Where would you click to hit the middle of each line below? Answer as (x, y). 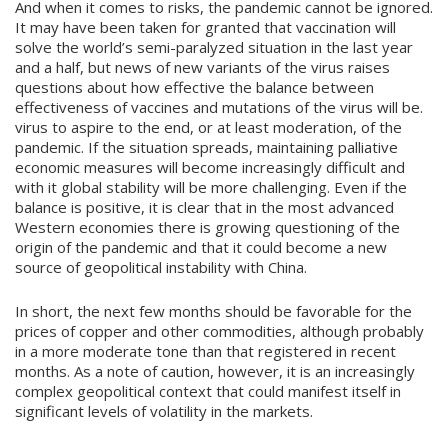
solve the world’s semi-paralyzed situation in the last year (214, 47)
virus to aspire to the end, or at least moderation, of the (208, 127)
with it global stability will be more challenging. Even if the (211, 187)
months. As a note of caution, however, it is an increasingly (215, 371)
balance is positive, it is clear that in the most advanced (204, 207)
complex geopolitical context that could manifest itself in (208, 391)
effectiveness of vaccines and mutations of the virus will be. (219, 107)
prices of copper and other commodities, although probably (219, 331)
